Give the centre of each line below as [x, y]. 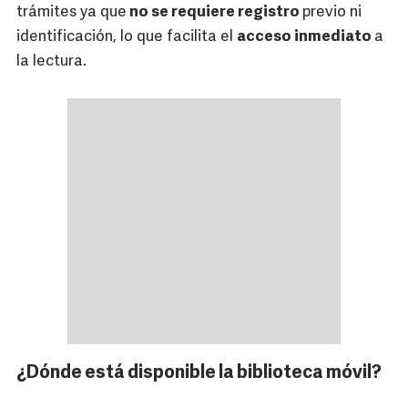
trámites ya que [71, 13]
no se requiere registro [214, 13]
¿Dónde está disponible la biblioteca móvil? [199, 374]
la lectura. [51, 62]
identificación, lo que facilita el [127, 37]
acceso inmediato [306, 37]
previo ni [332, 13]
